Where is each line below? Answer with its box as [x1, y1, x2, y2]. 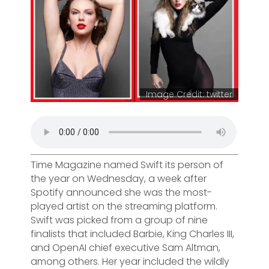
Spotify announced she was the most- [31, 185, 212, 199]
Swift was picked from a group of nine [31, 213, 208, 227]
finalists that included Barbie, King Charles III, [31, 226, 234, 241]
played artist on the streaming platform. [31, 199, 217, 213]
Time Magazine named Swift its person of [31, 157, 223, 172]
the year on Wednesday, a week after [31, 171, 207, 186]
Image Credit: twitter [146, 88, 232, 100]
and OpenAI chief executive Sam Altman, [31, 240, 220, 255]
